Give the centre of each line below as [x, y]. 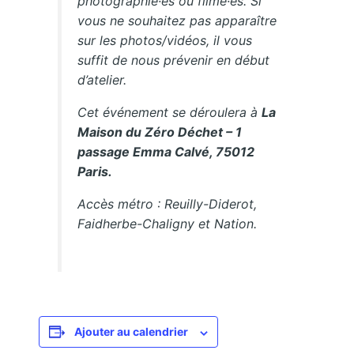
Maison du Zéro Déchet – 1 [160, 132]
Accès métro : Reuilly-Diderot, [168, 204]
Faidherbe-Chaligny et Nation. [168, 224]
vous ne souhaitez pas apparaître [177, 21]
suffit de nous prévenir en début [174, 60]
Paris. [95, 172]
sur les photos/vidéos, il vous [165, 41]
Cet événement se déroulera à [168, 113]
